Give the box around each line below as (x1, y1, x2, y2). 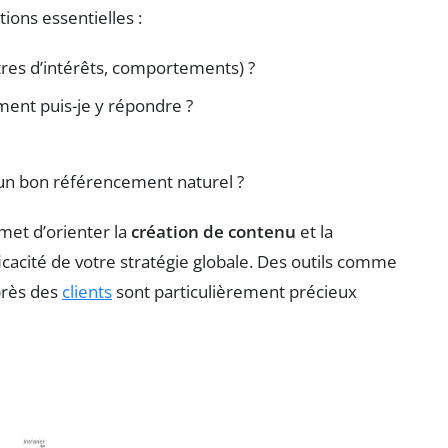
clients (62, 279, 112, 303)
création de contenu (131, 219, 296, 243)
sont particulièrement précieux (112, 279, 357, 303)
